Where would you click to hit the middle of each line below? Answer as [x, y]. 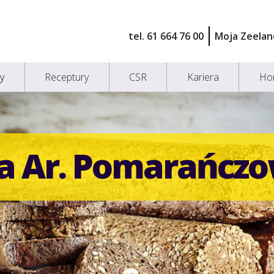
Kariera [203, 77]
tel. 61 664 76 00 [166, 36]
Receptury [67, 77]
